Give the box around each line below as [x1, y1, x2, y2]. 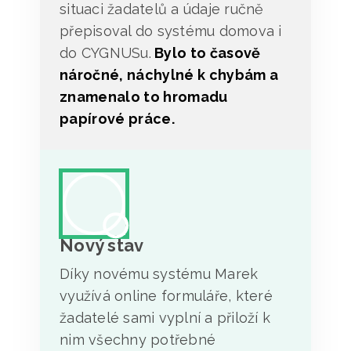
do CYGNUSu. [60, 44, 151, 61]
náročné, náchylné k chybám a [60, 66, 279, 83]
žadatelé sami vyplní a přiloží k [60, 309, 270, 326]
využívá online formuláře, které [60, 287, 273, 304]
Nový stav [60, 234, 144, 255]
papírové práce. [60, 110, 175, 127]
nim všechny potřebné [60, 331, 215, 348]
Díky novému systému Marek [60, 265, 259, 282]
